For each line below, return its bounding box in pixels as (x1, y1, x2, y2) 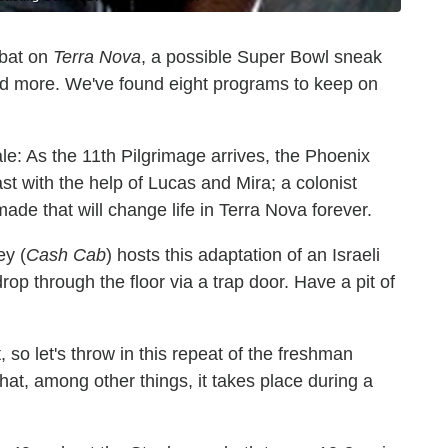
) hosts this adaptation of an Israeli (106, 244, 380, 265)
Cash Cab (26, 244, 106, 265)
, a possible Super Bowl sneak (141, 46, 382, 67)
